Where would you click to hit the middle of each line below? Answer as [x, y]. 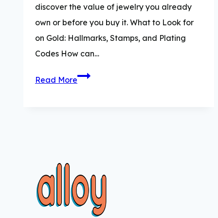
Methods [93, 170]
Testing [90, 201]
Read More [56, 80]
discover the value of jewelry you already [113, 7]
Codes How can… [67, 53]
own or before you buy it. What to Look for [114, 22]
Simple [90, 154]
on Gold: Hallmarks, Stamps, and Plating [110, 38]
